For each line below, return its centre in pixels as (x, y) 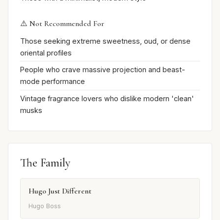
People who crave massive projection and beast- (103, 70)
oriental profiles (46, 53)
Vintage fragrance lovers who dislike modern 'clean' (107, 98)
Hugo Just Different (60, 191)
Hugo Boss (45, 206)
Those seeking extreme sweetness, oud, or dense (105, 41)
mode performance (53, 82)
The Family (45, 163)
